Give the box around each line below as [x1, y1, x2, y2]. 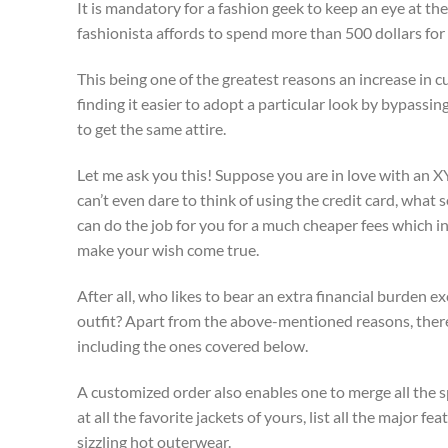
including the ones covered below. [77, 335, 308, 355]
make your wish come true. [77, 239, 259, 259]
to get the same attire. [77, 119, 226, 139]
